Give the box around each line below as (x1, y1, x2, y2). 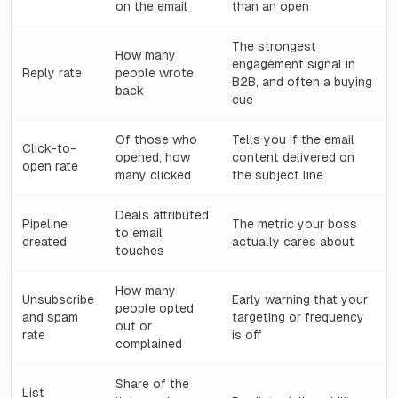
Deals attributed (115, 207, 209, 222)
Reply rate (22, 65, 82, 80)
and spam (22, 309, 78, 324)
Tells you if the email (232, 131, 354, 147)
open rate (22, 158, 78, 173)
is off (232, 327, 262, 342)
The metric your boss (232, 216, 357, 231)
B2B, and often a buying (232, 74, 372, 89)
